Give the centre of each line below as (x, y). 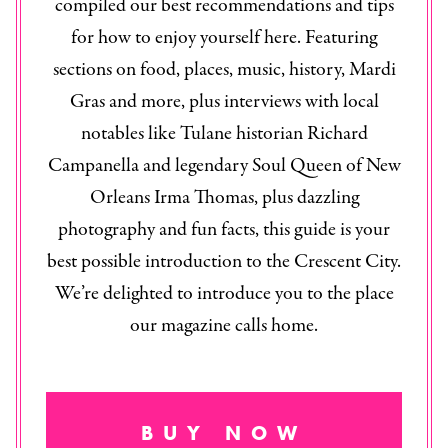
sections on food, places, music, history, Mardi (224, 70)
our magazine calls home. (224, 326)
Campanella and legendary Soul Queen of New (224, 166)
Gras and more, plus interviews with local (224, 102)
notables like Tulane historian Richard (224, 134)
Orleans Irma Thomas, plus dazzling (224, 198)
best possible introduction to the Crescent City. (224, 262)
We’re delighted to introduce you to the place (224, 294)
